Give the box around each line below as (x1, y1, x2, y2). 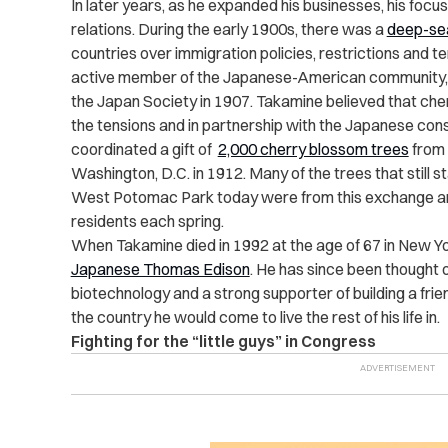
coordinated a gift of (70, 139, 218, 160)
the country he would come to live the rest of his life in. (70, 307, 440, 328)
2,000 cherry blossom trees (217, 139, 409, 160)
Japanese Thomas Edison (70, 259, 250, 280)
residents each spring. (70, 211, 224, 232)
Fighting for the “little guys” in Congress (70, 331, 376, 352)
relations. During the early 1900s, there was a (70, 19, 387, 40)
